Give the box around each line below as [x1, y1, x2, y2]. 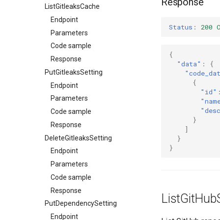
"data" [177, 59, 201, 68]
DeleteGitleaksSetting [45, 134, 112, 142]
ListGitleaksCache [45, 2, 100, 10]
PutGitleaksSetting [45, 68, 103, 76]
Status [169, 22, 192, 31]
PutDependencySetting [45, 199, 117, 208]
